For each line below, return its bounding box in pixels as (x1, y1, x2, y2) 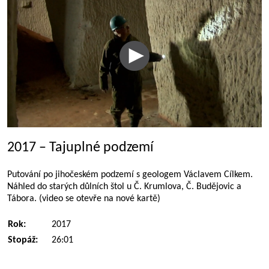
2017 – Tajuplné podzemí (7, 141, 154, 155)
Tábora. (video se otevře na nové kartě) (7, 194, 160, 204)
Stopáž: (8, 235, 38, 245)
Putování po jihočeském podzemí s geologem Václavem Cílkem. (7, 170, 253, 180)
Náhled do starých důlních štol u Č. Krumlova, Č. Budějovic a (7, 182, 241, 192)
